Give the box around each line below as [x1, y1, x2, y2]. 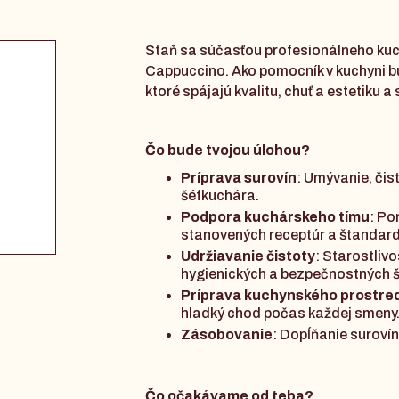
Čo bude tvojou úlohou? [145, 142, 313, 159]
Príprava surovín [181, 170, 297, 186]
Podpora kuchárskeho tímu [181, 209, 370, 225]
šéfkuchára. [181, 188, 263, 204]
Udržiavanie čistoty [181, 248, 316, 265]
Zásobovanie [181, 327, 273, 343]
